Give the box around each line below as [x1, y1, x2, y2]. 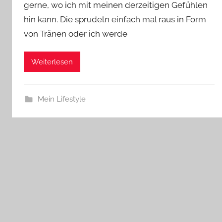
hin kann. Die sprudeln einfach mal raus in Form [24, 14, 206, 24]
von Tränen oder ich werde [24, 29, 127, 39]
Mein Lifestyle [37, 95, 86, 104]
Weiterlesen [31, 57, 73, 66]
